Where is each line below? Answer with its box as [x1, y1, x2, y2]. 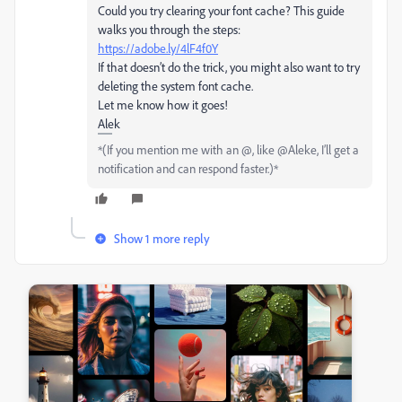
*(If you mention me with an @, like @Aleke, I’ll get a [98, 142, 359, 157]
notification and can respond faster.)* [98, 161, 278, 176]
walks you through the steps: [98, 22, 240, 37]
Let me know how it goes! [98, 97, 228, 112]
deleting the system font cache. [98, 78, 253, 93]
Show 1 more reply [114, 231, 210, 246]
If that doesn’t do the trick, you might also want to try [98, 59, 360, 74]
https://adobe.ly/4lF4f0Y [98, 40, 218, 56]
